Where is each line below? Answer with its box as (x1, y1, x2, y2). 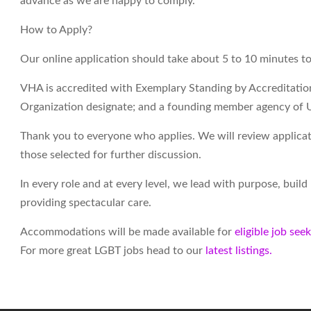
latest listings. (205, 245, 275, 256)
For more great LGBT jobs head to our (20, 245, 205, 256)
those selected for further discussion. (20, 149, 201, 160)
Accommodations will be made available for (20, 226, 235, 237)
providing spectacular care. (20, 197, 151, 208)
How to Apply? (20, 24, 92, 35)
